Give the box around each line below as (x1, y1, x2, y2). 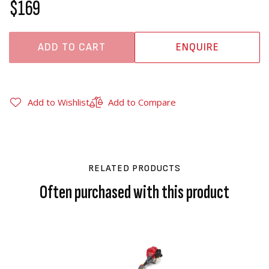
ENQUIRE (175, 41, 219, 53)
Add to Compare (108, 96, 176, 108)
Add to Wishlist (28, 96, 89, 108)
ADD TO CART (38, 41, 106, 53)
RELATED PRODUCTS (88, 163, 181, 174)
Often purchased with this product (40, 181, 229, 204)
